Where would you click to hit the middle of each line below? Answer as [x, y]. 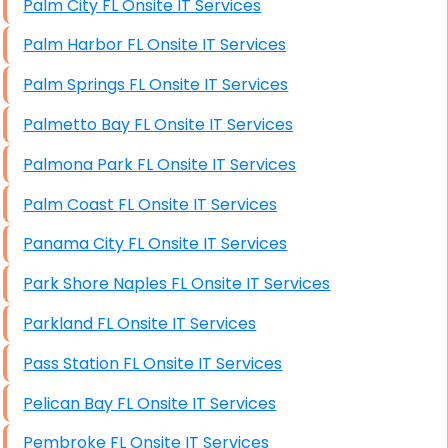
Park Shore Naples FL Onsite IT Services [251, 284]
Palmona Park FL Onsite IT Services [217, 164]
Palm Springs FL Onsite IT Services [209, 85]
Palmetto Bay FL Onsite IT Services [214, 125]
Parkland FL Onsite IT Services [177, 323]
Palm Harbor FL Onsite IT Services [207, 45]
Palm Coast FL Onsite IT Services [198, 204]
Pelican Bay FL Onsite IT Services [197, 403]
